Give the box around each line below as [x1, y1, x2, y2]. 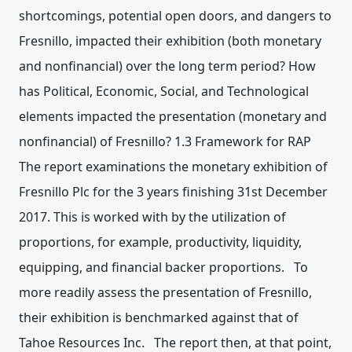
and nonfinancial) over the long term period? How [19, 57, 316, 75]
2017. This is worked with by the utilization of [19, 208, 286, 225]
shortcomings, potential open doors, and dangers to [19, 7, 332, 24]
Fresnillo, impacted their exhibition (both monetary [19, 32, 321, 49]
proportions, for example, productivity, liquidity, [19, 233, 302, 251]
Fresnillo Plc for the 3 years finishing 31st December [19, 183, 328, 200]
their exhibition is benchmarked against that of [19, 309, 299, 326]
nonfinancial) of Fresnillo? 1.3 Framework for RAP [19, 133, 317, 150]
